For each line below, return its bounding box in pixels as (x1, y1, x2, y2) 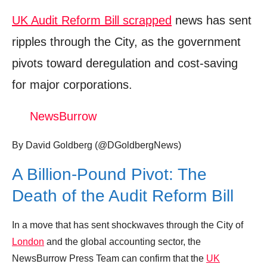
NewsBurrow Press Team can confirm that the (12, 253, 206, 264)
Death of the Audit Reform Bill (12, 187, 234, 206)
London (12, 237, 44, 247)
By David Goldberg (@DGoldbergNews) (12, 140, 181, 151)
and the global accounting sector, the (44, 237, 201, 247)
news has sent (172, 14, 252, 27)
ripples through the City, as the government (12, 35, 241, 49)
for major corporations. (12, 78, 132, 92)
